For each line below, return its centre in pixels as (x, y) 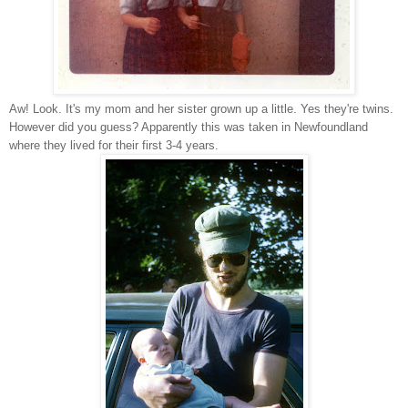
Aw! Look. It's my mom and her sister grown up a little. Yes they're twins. (201, 108)
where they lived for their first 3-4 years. (114, 145)
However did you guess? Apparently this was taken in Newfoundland (189, 127)
